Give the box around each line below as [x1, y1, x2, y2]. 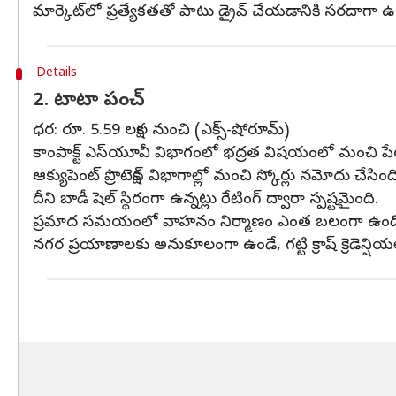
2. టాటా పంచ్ [33, 88, 145, 115]
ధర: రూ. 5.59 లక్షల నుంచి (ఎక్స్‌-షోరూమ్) [33, 120, 290, 142]
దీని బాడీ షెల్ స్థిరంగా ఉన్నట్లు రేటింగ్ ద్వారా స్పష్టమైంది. [33, 189, 378, 211]
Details [35, 65, 77, 82]
